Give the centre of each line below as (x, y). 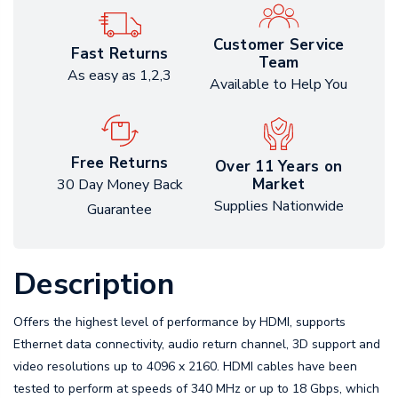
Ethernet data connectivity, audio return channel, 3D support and (197, 344)
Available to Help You (279, 84)
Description (94, 284)
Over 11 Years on (279, 167)
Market (279, 185)
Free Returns (119, 163)
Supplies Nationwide (279, 207)
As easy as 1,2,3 (119, 75)
